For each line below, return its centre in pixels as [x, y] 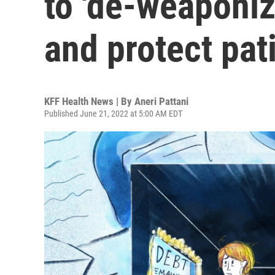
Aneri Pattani [161, 101]
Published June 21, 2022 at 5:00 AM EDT [113, 114]
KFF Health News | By [89, 101]
